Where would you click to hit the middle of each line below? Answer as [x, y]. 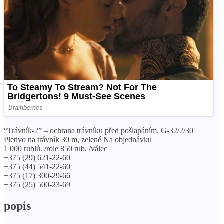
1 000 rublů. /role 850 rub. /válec [56, 148]
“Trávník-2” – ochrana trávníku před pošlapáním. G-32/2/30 [99, 130]
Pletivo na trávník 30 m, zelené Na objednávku [78, 139]
